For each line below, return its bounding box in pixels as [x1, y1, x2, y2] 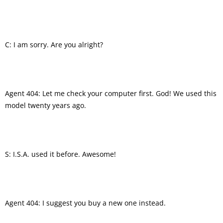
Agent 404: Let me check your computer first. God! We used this [5, 88, 217, 98]
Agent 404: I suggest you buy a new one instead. [5, 198, 166, 208]
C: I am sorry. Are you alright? [5, 39, 103, 49]
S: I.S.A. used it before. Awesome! [5, 149, 116, 159]
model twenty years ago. [5, 100, 86, 110]
